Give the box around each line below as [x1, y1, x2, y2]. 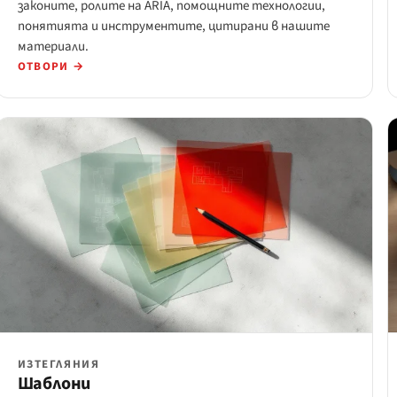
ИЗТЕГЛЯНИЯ [17, 356, 100, 373]
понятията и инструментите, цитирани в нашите [17, 17, 330, 36]
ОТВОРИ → [17, 58, 85, 75]
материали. [17, 37, 89, 57]
